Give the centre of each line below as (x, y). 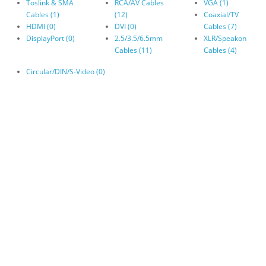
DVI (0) (126, 27)
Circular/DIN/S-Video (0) (66, 72)
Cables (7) (220, 27)
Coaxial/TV (221, 15)
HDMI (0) (41, 27)
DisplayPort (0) (50, 39)
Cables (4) (220, 50)
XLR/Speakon (225, 39)
